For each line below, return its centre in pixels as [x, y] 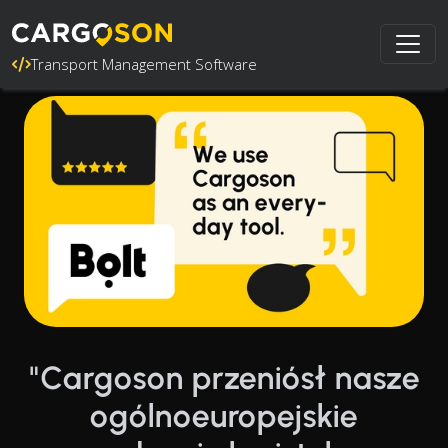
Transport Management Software [144, 64]
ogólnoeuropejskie [224, 415]
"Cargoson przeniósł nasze [224, 377]
